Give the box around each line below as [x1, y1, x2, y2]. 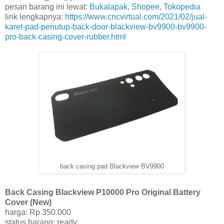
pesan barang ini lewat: [5, 2, 89, 11]
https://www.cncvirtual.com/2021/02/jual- [65, 12, 207, 21]
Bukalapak [89, 2, 127, 11]
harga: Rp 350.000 [5, 208, 71, 217]
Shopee [131, 2, 159, 11]
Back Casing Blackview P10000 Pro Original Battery [5, 188, 200, 197]
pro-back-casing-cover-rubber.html [5, 32, 126, 41]
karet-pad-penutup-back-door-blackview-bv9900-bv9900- [5, 22, 206, 31]
